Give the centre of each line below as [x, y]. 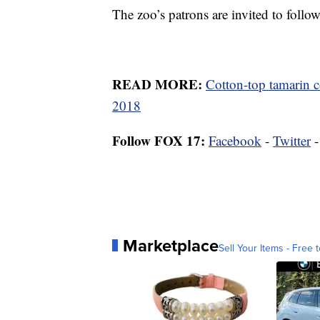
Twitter [292, 140]
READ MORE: [159, 84]
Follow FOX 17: [159, 140]
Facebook [235, 140]
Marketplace [171, 245]
